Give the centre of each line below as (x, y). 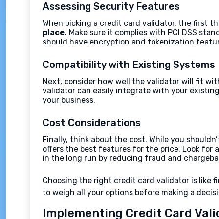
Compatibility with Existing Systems (129, 65)
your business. (69, 100)
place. (55, 33)
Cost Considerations (92, 123)
